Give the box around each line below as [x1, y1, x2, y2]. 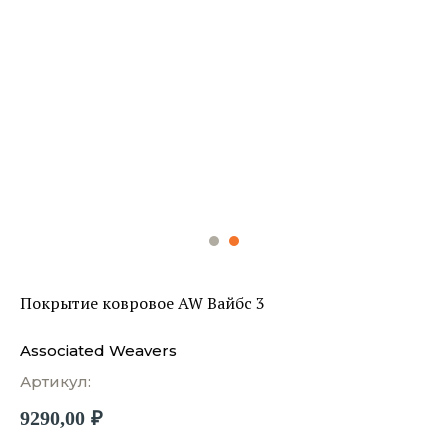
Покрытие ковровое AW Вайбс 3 [20, 292, 265, 314]
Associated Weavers [20, 341, 177, 360]
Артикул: [20, 372, 91, 391]
